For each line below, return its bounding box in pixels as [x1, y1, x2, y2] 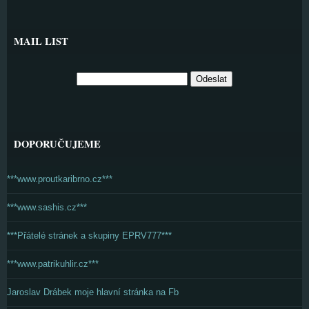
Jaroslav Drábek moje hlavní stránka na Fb [7, 287, 179, 297]
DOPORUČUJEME [14, 137, 101, 151]
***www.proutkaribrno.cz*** [7, 174, 112, 184]
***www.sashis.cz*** [7, 202, 87, 212]
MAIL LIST [14, 34, 68, 48]
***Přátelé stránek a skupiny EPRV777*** [7, 230, 172, 241]
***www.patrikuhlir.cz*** [7, 259, 99, 269]
